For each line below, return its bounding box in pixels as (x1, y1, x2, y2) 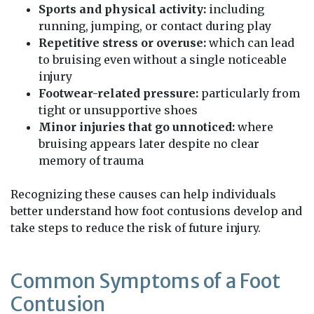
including (206, 1, 264, 16)
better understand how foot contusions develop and (11, 203, 302, 218)
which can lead (206, 35, 294, 50)
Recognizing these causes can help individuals (11, 186, 276, 201)
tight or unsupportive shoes (39, 102, 198, 117)
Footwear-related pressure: (39, 86, 198, 100)
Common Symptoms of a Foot (11, 268, 280, 294)
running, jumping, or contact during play (39, 18, 271, 33)
